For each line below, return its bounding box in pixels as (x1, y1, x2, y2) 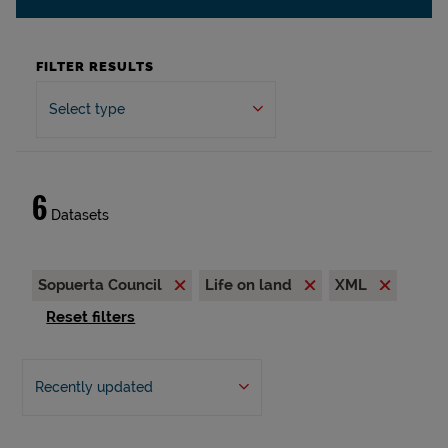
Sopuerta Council (38, 276, 166, 294)
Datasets (47, 207, 109, 223)
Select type (49, 101, 125, 117)
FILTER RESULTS (36, 59, 154, 74)
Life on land (205, 276, 296, 294)
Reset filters (46, 308, 136, 327)
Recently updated (34, 379, 153, 396)
